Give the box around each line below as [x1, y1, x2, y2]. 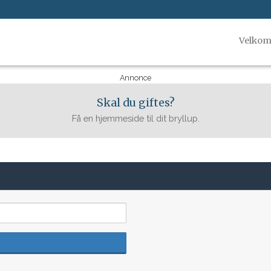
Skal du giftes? [96, 96, 175, 109]
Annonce [120, 73, 151, 82]
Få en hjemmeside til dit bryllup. [71, 113, 200, 123]
